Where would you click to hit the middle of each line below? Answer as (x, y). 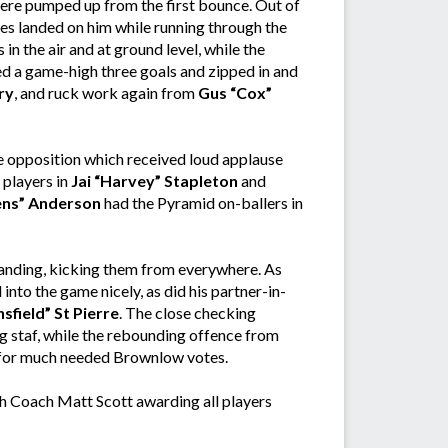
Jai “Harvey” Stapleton (154, 181)
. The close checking (187, 313)
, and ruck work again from (104, 93)
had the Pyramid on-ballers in (202, 203)
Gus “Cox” (233, 93)
